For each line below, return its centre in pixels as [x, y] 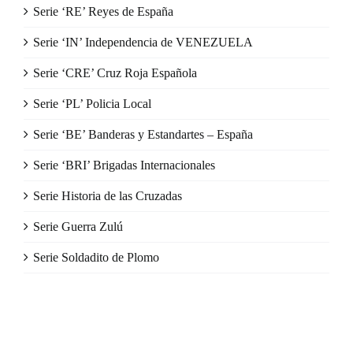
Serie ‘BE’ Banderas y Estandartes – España [143, 135]
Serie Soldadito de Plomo [96, 258]
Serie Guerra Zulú [78, 227]
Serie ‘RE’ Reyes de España [103, 12]
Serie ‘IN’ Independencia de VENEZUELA [143, 43]
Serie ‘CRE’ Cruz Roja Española [115, 73]
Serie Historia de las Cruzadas [108, 196]
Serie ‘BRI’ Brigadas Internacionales [124, 165]
